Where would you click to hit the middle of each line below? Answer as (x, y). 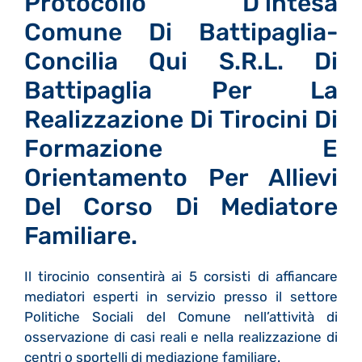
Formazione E (181, 148)
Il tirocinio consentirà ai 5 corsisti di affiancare (181, 276)
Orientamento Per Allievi (181, 177)
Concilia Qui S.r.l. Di (181, 61)
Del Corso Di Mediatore (181, 206)
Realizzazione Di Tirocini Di (181, 119)
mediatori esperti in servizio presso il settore (181, 296)
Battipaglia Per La (181, 90)
